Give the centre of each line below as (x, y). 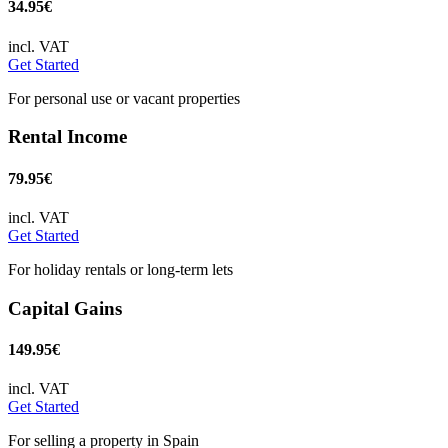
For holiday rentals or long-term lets (120, 269)
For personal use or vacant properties (124, 98)
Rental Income (67, 137)
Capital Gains (65, 308)
